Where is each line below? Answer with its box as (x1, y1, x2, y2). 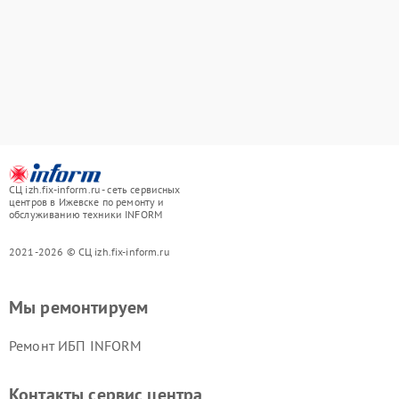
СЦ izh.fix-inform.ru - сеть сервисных (9, 183, 181, 197)
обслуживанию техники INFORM (9, 208, 163, 222)
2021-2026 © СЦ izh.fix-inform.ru (9, 245, 169, 259)
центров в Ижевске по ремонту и (9, 195, 165, 209)
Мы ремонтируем (9, 296, 149, 320)
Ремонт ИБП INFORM (9, 337, 142, 355)
